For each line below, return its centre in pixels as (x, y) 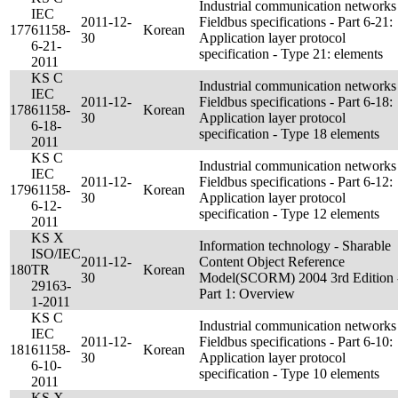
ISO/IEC (56, 254)
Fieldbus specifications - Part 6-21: (296, 22)
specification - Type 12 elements (289, 214)
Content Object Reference (272, 262)
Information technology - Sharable (295, 246)
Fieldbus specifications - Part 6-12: (296, 182)
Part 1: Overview (247, 294)
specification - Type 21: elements (291, 54)
